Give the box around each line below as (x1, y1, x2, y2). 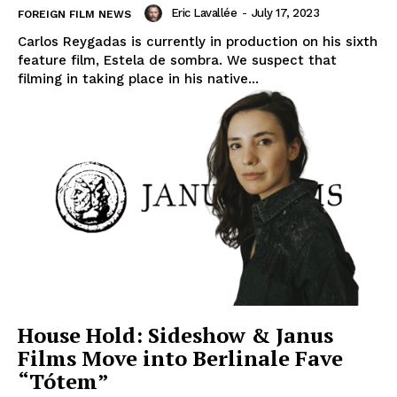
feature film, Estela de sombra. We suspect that (18, 52, 337, 69)
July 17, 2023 (251, 6, 319, 20)
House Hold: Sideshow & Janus (18, 320, 333, 349)
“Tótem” (18, 366, 109, 395)
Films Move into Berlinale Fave (18, 343, 343, 372)
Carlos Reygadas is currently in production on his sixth (18, 34, 378, 51)
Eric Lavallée (170, 6, 237, 20)
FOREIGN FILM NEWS (18, 8, 131, 21)
